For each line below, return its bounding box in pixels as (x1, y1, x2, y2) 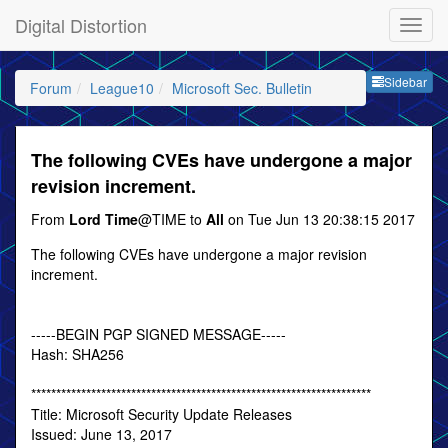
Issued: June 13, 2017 (31, 424, 172, 444)
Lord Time (69, 209, 138, 229)
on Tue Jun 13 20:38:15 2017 (224, 209, 415, 229)
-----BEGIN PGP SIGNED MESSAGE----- (31, 324, 286, 344)
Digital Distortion (15, 12, 147, 38)
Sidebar (384, 73, 427, 91)
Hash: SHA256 (31, 344, 124, 364)
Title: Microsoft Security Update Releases (31, 404, 292, 424)
